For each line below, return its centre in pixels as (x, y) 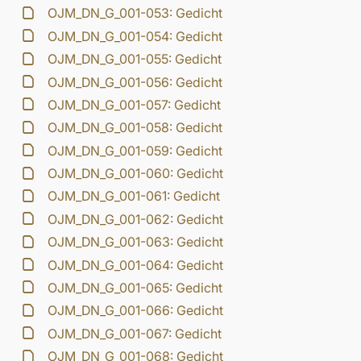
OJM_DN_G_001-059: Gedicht (135, 150)
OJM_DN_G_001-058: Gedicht (135, 128)
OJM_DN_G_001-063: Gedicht (136, 242)
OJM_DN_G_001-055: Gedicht (135, 59)
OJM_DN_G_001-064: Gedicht (136, 265)
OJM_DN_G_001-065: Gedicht (135, 287)
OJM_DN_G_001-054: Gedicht (135, 36)
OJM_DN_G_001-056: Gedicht (135, 82)
